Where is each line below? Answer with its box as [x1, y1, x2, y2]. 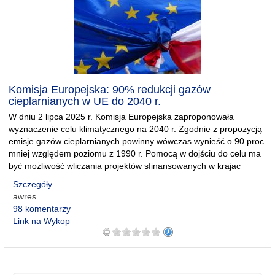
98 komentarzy [13, 204, 71, 214]
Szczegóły [13, 179, 52, 189]
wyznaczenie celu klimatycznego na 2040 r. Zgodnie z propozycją [9, 124, 262, 134]
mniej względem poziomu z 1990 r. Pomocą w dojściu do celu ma [9, 149, 261, 158]
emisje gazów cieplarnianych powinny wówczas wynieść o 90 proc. [9, 136, 266, 146]
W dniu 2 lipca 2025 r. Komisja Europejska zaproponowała [9, 112, 234, 122]
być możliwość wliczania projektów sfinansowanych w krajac [9, 161, 241, 171]
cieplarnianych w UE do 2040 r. [9, 95, 161, 107]
